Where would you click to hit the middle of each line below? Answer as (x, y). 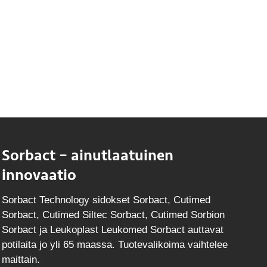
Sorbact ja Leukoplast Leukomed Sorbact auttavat (112, 230)
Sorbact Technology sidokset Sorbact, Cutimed (106, 200)
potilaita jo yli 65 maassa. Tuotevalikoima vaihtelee (114, 245)
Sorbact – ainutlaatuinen (87, 156)
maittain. (21, 260)
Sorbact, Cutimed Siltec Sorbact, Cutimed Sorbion (113, 215)
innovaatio (39, 175)
